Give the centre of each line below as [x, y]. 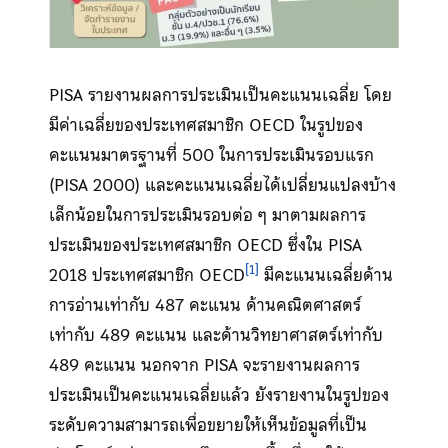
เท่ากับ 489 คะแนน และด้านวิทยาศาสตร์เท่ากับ [215, 334]
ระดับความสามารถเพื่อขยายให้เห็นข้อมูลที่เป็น [207, 424]
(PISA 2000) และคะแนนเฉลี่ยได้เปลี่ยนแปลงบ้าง [222, 184]
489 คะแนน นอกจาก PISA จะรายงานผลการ [204, 364]
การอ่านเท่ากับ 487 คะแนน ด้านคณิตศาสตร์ [204, 304]
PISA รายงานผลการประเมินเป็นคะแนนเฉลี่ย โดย [220, 94]
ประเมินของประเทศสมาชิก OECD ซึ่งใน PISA [205, 244]
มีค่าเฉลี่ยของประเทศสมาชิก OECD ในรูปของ [205, 124]
